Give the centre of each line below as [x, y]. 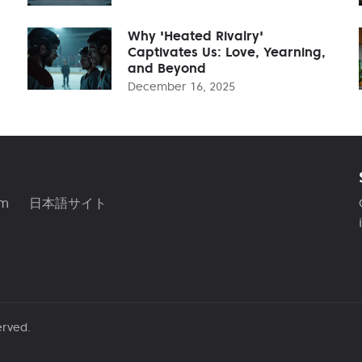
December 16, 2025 [181, 86]
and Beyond [167, 67]
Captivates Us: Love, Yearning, [227, 51]
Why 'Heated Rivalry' [196, 35]
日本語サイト [68, 202]
